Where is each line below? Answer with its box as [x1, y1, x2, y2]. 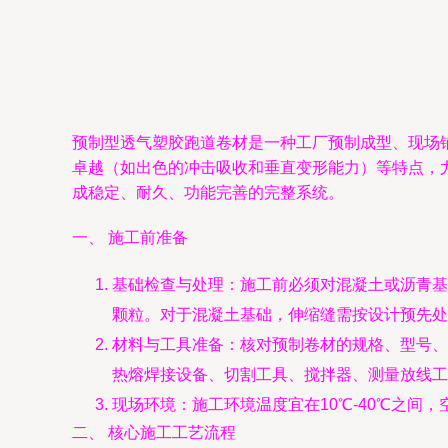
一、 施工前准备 [72, 229, 188, 246]
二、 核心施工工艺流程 [72, 424, 236, 441]
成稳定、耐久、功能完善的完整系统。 [72, 184, 344, 201]
